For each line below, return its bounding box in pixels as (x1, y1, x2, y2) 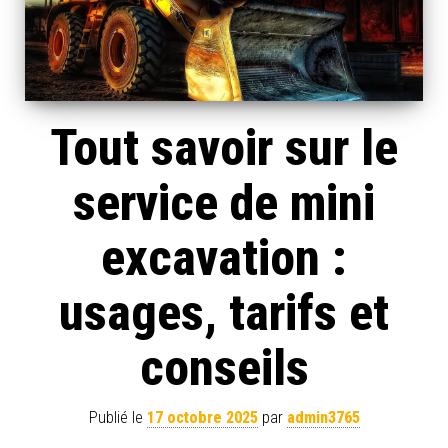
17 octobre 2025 (146, 408, 258, 428)
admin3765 (286, 408, 360, 428)
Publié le (88, 408, 147, 428)
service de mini (73, 174, 375, 233)
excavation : (101, 229, 347, 288)
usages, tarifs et (59, 284, 389, 343)
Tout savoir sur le (50, 119, 398, 178)
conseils (139, 339, 309, 398)
